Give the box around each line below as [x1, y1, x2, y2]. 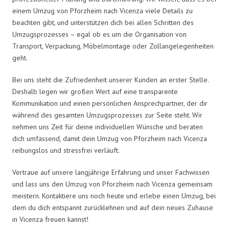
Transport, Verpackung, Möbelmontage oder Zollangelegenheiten [12, 41, 214, 51]
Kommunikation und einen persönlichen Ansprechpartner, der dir [12, 98, 208, 108]
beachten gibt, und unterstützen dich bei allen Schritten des [12, 17, 194, 27]
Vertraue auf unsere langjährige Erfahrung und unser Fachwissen [12, 167, 210, 177]
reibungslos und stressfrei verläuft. [12, 145, 120, 155]
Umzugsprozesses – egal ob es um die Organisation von [12, 29, 187, 39]
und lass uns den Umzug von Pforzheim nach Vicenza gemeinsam [12, 179, 213, 189]
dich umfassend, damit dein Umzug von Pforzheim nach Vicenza [12, 133, 207, 143]
